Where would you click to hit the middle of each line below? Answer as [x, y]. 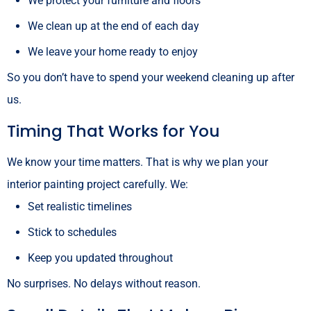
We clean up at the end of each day [114, 26]
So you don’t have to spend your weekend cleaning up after [151, 77]
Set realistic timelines [80, 206]
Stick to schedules [72, 232]
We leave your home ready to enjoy [113, 51]
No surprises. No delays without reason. [104, 283]
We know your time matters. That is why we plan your [137, 162]
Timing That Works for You [113, 131]
